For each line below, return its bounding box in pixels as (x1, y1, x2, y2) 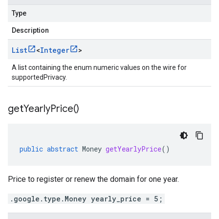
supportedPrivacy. (12, 73, 67, 81)
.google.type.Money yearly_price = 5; (10, 194, 163, 203)
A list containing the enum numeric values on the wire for (12, 64, 187, 71)
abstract (47, 144, 78, 153)
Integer (40, 45, 69, 55)
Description (12, 26, 49, 34)
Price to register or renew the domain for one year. (8, 175, 179, 184)
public (20, 144, 43, 153)
